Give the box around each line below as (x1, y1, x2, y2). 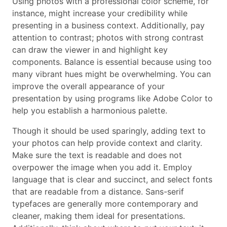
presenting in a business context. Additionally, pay (12, 20, 205, 30)
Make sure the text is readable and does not (12, 149, 182, 160)
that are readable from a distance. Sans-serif (12, 186, 184, 197)
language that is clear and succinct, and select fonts (12, 174, 212, 184)
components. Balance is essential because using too (12, 56, 212, 67)
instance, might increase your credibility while (12, 8, 187, 18)
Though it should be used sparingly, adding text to (12, 125, 206, 136)
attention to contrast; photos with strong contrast (12, 32, 204, 43)
